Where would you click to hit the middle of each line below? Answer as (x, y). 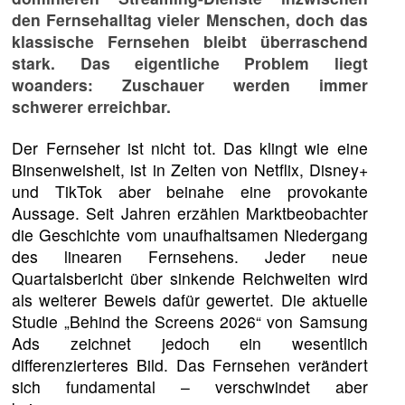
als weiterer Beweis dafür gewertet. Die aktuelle (190, 299)
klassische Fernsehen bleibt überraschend (190, 41)
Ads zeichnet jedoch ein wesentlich (190, 343)
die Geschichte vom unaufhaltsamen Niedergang (190, 234)
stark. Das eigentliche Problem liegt (190, 62)
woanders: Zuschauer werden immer (190, 84)
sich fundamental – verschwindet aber (190, 386)
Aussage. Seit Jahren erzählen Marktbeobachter (190, 212)
